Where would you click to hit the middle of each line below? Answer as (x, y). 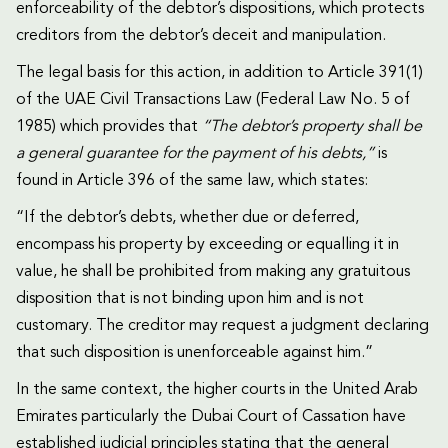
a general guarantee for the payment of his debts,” (195, 154)
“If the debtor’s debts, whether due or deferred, (187, 218)
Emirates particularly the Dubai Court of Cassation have (211, 417)
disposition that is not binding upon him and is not (190, 299)
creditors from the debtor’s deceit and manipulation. (201, 36)
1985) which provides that (109, 127)
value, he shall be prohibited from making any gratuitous (213, 272)
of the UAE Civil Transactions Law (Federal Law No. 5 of (213, 100)
